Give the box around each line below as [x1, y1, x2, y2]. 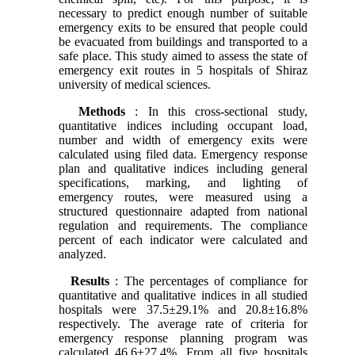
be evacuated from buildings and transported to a [59, 34, 307, 48]
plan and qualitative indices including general [59, 161, 307, 175]
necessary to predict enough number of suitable [59, 6, 307, 20]
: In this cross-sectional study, [135, 104, 307, 118]
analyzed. [59, 246, 107, 261]
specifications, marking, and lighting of [59, 175, 307, 189]
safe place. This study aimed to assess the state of [59, 48, 307, 63]
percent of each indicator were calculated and [59, 232, 307, 246]
